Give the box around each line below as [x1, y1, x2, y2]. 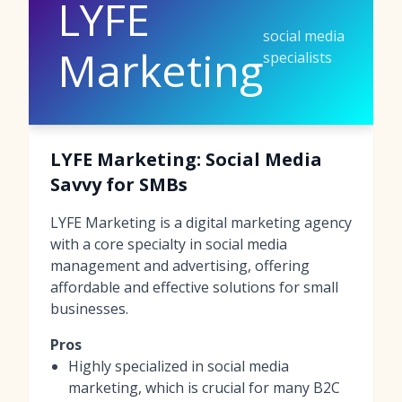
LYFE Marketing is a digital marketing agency [50, 212, 352, 232]
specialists [263, 47, 332, 67]
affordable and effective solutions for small [50, 276, 338, 297]
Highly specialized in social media [68, 355, 289, 376]
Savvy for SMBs [50, 171, 188, 197]
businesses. [50, 298, 128, 319]
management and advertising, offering [50, 255, 310, 275]
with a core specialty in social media [50, 233, 287, 254]
